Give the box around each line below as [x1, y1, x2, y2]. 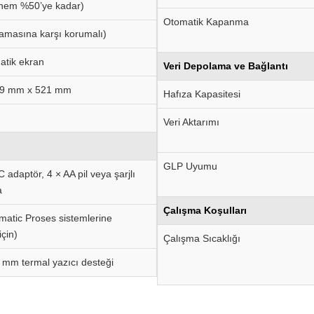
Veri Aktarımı [163, 116, 219, 128]
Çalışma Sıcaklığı [163, 233, 240, 244]
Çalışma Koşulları [163, 205, 247, 216]
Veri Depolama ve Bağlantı [163, 60, 288, 71]
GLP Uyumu [163, 161, 217, 172]
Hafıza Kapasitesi [163, 88, 240, 100]
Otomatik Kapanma [163, 16, 249, 27]
